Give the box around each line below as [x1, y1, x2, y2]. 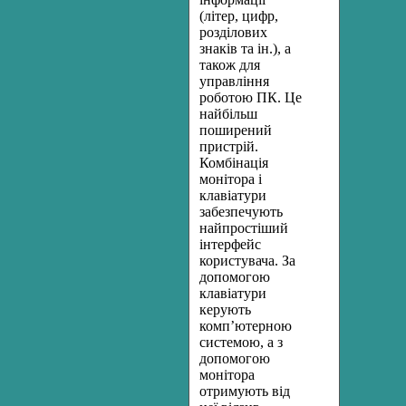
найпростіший [199, 220, 288, 236]
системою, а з [199, 334, 283, 350]
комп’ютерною [199, 318, 292, 333]
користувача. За [199, 253, 295, 268]
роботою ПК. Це [199, 90, 302, 105]
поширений [199, 122, 272, 138]
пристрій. [199, 139, 258, 154]
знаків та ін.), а [199, 41, 291, 56]
